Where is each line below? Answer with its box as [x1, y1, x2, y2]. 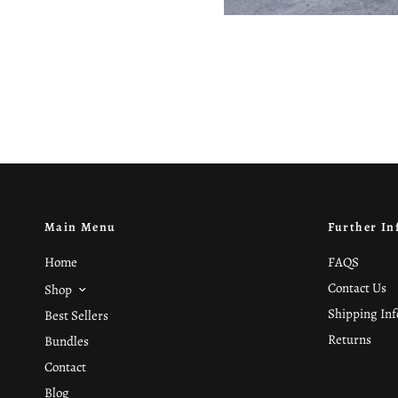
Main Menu [44, 219, 116, 236]
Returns [327, 330, 371, 349]
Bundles [44, 332, 89, 350]
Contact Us [327, 279, 386, 298]
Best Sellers [44, 306, 108, 324]
